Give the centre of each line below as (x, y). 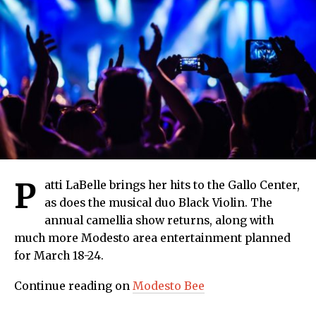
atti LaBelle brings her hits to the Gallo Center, (172, 186)
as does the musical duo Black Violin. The (158, 203)
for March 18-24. (59, 256)
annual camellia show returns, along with (159, 221)
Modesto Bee (169, 286)
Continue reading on (73, 286)
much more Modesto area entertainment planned (152, 238)
